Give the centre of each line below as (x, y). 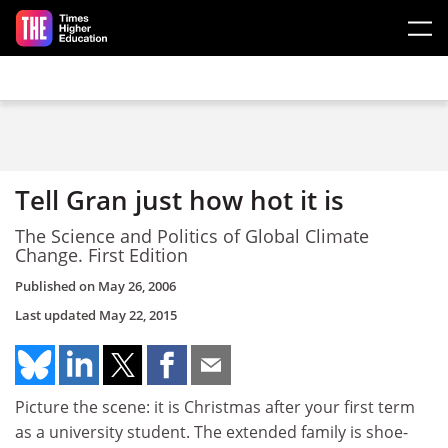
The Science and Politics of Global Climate (192, 235)
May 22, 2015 (138, 315)
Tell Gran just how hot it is (179, 200)
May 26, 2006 (137, 286)
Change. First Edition (101, 254)
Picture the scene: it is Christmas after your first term (215, 407)
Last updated (57, 315)
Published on (56, 286)
